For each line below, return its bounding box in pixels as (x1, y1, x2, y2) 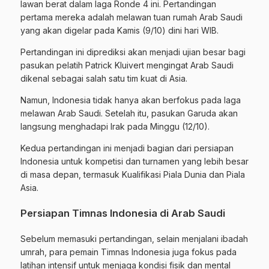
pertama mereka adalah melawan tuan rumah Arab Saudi (20, 11, 243, 22)
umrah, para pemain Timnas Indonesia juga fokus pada (20, 246, 237, 257)
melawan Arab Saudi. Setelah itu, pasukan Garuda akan (20, 107, 238, 118)
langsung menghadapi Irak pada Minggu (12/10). (20, 121, 210, 131)
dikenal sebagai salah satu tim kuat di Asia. (20, 73, 187, 83)
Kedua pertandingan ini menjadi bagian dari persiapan (20, 142, 234, 153)
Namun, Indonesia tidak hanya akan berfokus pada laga (20, 94, 241, 105)
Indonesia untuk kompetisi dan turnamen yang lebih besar (20, 156, 249, 166)
